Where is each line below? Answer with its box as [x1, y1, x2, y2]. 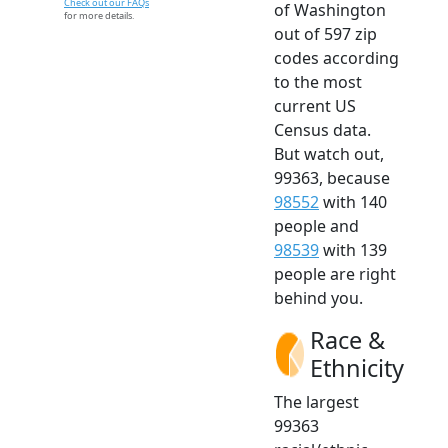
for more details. [64, 9, 134, 23]
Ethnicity [310, 352, 404, 385]
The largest [274, 391, 359, 414]
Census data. [274, 119, 371, 142]
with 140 [319, 191, 387, 214]
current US [274, 95, 356, 118]
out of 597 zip [274, 23, 377, 46]
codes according [274, 47, 399, 70]
